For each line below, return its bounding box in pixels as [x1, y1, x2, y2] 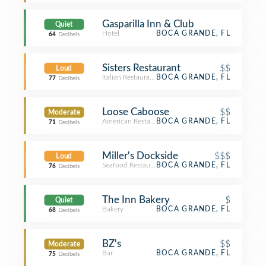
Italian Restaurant [102, 74, 156, 81]
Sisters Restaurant [102, 63, 180, 73]
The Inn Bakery [102, 195, 170, 205]
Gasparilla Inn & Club [102, 19, 194, 29]
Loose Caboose [102, 107, 169, 117]
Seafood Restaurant [102, 161, 163, 169]
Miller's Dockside [102, 151, 178, 161]
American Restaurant [102, 118, 167, 125]
